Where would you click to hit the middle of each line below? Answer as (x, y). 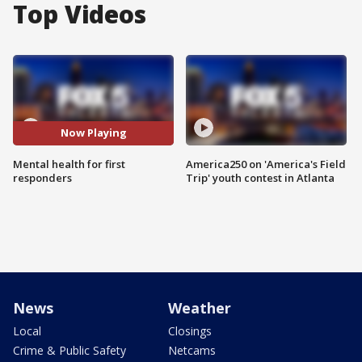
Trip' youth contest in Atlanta (260, 177)
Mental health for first (69, 164)
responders (42, 177)
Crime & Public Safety (69, 350)
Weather (200, 307)
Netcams (192, 350)
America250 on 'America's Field (266, 164)
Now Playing (93, 133)
